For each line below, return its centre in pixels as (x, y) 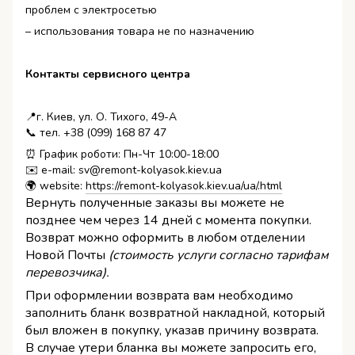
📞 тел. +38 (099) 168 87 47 (96, 133)
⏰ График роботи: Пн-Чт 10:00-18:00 (122, 155)
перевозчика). (67, 273)
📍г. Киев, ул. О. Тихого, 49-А (101, 117)
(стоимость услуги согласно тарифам (219, 256)
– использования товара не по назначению (140, 32)
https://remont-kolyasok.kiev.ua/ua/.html (184, 186)
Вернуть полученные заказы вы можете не (155, 203)
